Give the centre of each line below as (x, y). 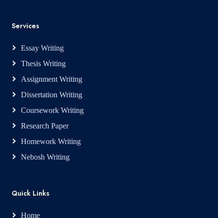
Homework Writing (51, 141)
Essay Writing (42, 48)
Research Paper (45, 126)
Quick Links (31, 193)
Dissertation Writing (52, 95)
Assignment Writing (52, 79)
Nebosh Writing (45, 157)
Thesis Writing (43, 64)
